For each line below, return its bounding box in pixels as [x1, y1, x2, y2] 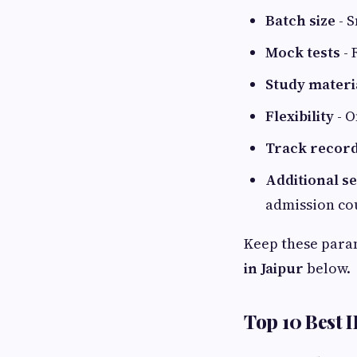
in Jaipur [244, 258, 304, 278]
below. [304, 258, 351, 278]
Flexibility [265, 106, 334, 126]
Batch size [265, 10, 335, 30]
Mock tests [265, 42, 340, 62]
